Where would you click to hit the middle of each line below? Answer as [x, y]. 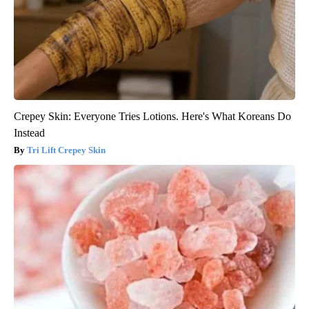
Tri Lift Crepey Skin [66, 150]
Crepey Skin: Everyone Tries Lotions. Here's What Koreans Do [152, 116]
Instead [29, 132]
